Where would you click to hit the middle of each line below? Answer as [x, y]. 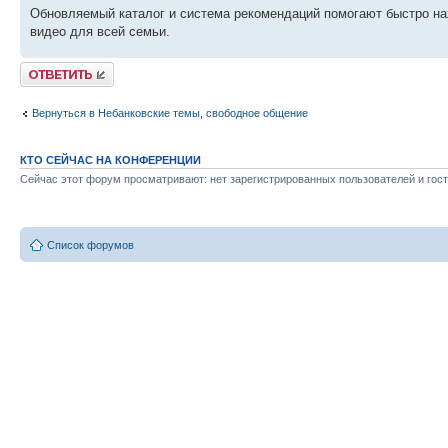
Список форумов [90, 245]
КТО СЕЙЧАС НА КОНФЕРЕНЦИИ [110, 159]
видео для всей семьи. [100, 31]
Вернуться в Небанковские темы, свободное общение [170, 113]
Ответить [44, 67]
